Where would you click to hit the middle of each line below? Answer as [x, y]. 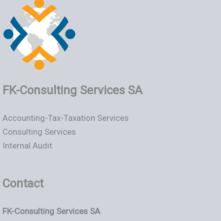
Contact [23, 184]
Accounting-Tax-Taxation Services [66, 118]
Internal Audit [27, 146]
